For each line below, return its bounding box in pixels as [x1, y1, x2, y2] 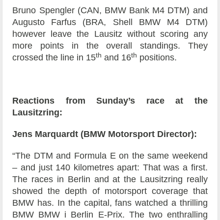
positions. [137, 53, 177, 63]
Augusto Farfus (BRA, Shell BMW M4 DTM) [12, 17, 208, 27]
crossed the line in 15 [12, 53, 96, 63]
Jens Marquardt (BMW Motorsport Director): [12, 129, 197, 139]
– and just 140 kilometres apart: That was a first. [12, 163, 208, 173]
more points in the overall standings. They [12, 41, 208, 51]
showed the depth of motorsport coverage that [12, 186, 208, 196]
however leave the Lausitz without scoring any [12, 29, 208, 39]
